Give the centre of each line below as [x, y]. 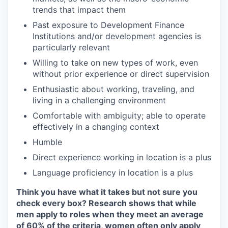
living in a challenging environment [99, 100]
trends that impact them [79, 10]
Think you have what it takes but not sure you [107, 192]
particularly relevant [71, 47]
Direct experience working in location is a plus [122, 157]
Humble [47, 142]
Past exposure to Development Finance [108, 25]
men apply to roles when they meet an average [110, 214]
